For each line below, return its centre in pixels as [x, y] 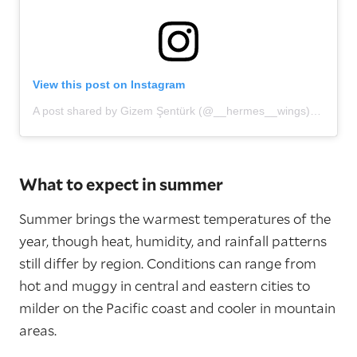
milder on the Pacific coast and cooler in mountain [177, 308]
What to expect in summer [121, 184]
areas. [38, 331]
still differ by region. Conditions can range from [168, 264]
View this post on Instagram [109, 85]
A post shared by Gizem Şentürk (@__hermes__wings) [316, 111]
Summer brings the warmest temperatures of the [175, 219]
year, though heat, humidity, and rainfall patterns [173, 241]
